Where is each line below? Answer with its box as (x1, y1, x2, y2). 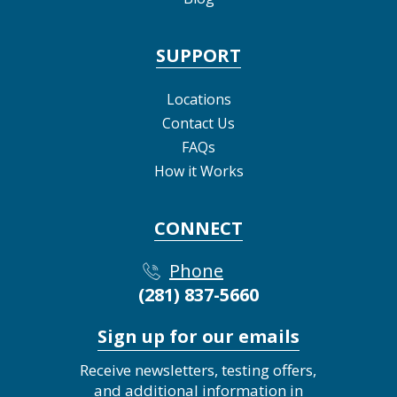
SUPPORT (156, 43, 241, 67)
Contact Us (162, 113, 235, 133)
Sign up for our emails (97, 323, 300, 348)
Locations (166, 89, 231, 109)
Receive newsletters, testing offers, (80, 359, 317, 380)
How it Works (153, 160, 244, 181)
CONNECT (154, 215, 243, 240)
